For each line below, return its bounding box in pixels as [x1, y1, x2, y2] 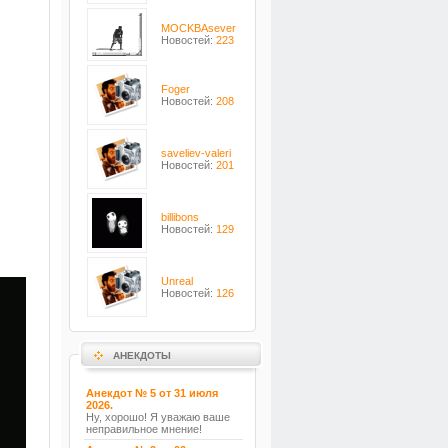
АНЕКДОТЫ [113, 350, 171, 361]
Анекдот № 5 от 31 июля [86, 387, 218, 399]
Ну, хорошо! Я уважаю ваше [86, 411, 230, 423]
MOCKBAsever [161, 22, 236, 34]
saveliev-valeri [161, 147, 231, 159]
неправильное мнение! [86, 423, 202, 435]
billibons [161, 211, 199, 223]
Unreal [161, 275, 193, 287]
